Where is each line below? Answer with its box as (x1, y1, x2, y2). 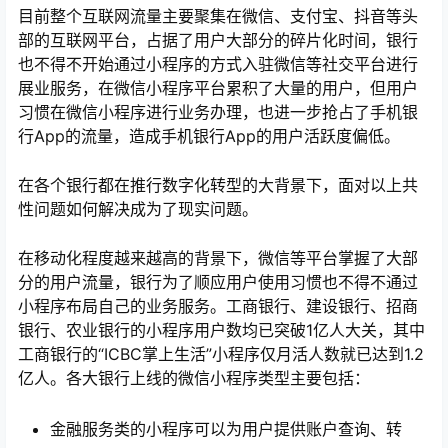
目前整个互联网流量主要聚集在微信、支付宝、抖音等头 (18, 6, 418, 26)
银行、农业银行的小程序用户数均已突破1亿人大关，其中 (18, 320, 425, 340)
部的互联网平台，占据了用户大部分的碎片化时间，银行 (18, 30, 418, 50)
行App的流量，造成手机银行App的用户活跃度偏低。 (18, 126, 400, 146)
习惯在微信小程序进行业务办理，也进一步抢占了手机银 (18, 102, 418, 122)
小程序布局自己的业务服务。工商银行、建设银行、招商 (18, 296, 418, 316)
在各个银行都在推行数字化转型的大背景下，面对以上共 (18, 175, 418, 195)
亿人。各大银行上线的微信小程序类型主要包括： (18, 368, 370, 388)
